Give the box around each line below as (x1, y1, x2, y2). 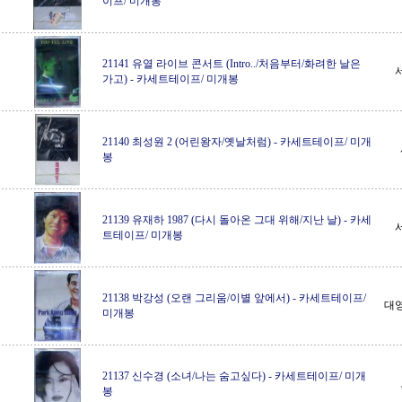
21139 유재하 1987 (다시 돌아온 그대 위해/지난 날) (102, 214, 341, 226)
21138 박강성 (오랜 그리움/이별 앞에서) (102, 292, 290, 304)
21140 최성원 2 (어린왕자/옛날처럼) (102, 135, 271, 148)
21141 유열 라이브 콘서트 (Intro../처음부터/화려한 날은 (102, 57, 361, 70)
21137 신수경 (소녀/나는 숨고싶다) (102, 370, 266, 382)
